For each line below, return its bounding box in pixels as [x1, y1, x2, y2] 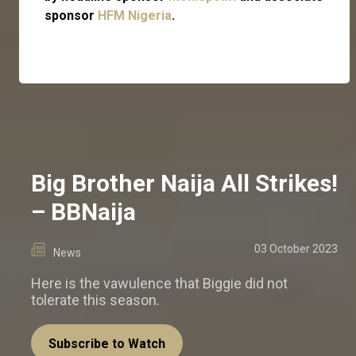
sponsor [44, 7, 98, 23]
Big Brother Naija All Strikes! [31, 168, 338, 197]
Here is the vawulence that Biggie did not [31, 274, 288, 292]
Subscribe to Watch [48, 335, 165, 351]
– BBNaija [31, 197, 136, 226]
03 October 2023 [254, 242, 338, 255]
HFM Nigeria [98, 7, 172, 23]
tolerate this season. [31, 291, 160, 308]
